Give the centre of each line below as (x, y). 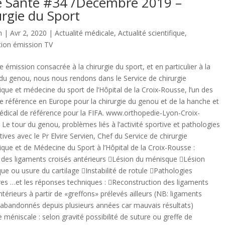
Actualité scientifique (151, 33)
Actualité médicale (84, 33)
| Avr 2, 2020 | (28, 33)
